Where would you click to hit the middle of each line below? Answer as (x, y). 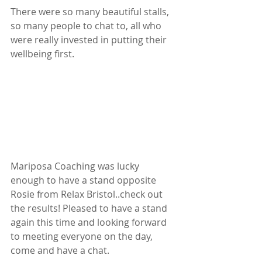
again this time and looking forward (90, 222)
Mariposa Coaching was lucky (76, 166)
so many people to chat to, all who (87, 25)
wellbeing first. (42, 54)
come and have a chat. (60, 250)
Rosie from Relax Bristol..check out (88, 194)
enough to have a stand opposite (85, 180)
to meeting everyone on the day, (83, 236)
